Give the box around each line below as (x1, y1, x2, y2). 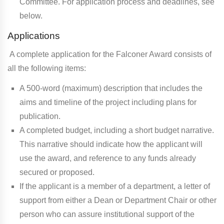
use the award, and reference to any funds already (19, 153, 196, 162)
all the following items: (7, 63, 86, 72)
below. (19, 11, 42, 20)
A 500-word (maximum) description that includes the (19, 83, 202, 92)
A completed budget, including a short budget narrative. (19, 125, 214, 134)
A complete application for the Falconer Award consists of (7, 49, 211, 58)
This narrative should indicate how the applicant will (19, 139, 202, 148)
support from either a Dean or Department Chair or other (19, 195, 216, 204)
